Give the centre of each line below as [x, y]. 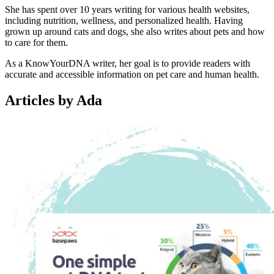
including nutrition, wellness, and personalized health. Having [124, 20]
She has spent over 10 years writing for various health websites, [127, 9]
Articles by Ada [54, 100]
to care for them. [36, 42]
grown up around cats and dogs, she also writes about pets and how [135, 31]
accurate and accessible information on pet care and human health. [132, 74]
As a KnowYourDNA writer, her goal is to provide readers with [128, 63]
